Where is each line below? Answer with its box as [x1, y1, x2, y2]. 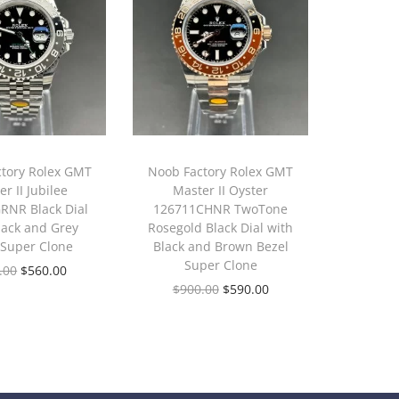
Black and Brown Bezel [152, 238, 289, 256]
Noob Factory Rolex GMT [148, 163, 294, 181]
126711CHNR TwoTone [153, 200, 289, 218]
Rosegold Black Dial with [148, 219, 294, 237]
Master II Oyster [173, 182, 269, 199]
